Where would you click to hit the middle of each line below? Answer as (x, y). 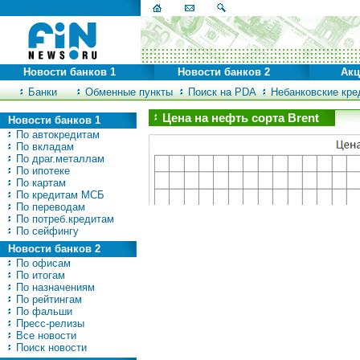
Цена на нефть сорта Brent (241, 118)
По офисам (42, 263)
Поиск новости (50, 348)
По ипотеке (41, 171)
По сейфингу (46, 231)
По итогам (39, 275)
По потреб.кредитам (63, 219)
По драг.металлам (59, 159)
